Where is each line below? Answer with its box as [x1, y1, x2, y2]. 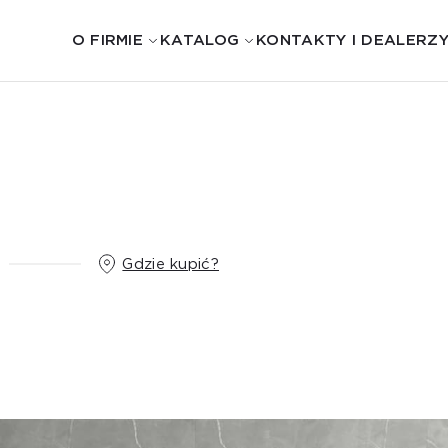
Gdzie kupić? [122, 255, 219, 273]
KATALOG [160, 31, 240, 49]
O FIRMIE [71, 31, 144, 49]
